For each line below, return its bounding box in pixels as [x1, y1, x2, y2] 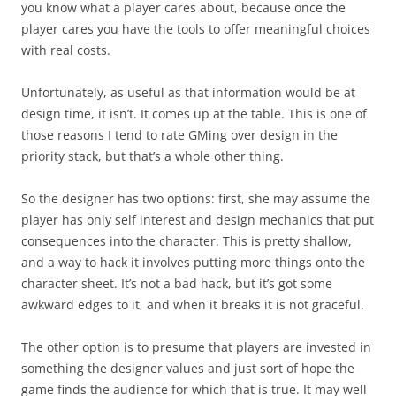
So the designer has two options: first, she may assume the [21, 189, 370, 207]
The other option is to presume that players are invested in [21, 338, 371, 355]
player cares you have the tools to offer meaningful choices [21, 19, 370, 37]
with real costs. [21, 41, 110, 58]
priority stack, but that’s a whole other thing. [21, 147, 284, 164]
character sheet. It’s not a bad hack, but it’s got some [21, 274, 332, 292]
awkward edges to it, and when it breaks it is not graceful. [21, 295, 364, 313]
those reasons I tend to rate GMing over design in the [21, 126, 338, 143]
